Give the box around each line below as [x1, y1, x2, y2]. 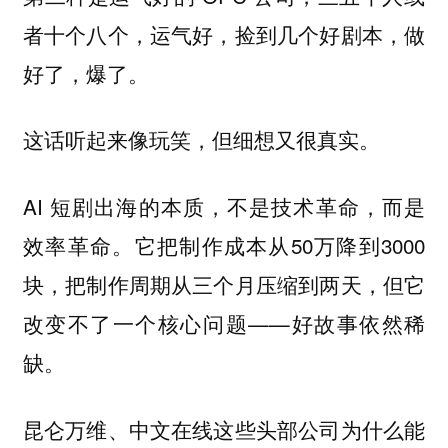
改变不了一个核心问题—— [22, 307, 291, 338]
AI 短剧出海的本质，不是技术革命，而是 [22, 190, 426, 221]
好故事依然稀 [290, 308, 426, 338]
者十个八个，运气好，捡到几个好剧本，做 [22, 18, 426, 49]
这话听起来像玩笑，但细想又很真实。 [22, 124, 380, 155]
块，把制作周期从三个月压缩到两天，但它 [22, 268, 426, 299]
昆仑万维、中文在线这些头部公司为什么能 [22, 413, 426, 444]
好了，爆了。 [22, 57, 149, 88]
